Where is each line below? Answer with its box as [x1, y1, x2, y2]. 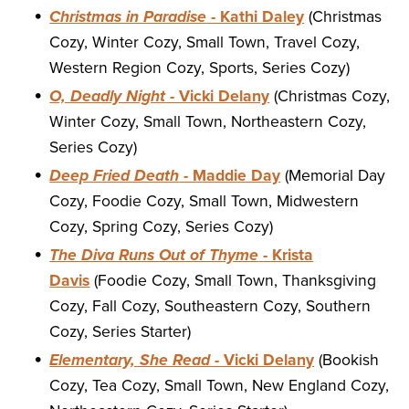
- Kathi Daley [206, 7, 305, 27]
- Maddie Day [179, 166, 281, 186]
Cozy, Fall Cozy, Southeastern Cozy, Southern [49, 297, 372, 317]
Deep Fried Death [49, 166, 180, 186]
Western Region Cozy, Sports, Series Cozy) [49, 58, 351, 79]
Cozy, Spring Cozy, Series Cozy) [49, 217, 274, 237]
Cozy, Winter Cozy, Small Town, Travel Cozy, [49, 33, 361, 53]
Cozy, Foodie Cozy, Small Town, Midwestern [49, 192, 360, 212]
